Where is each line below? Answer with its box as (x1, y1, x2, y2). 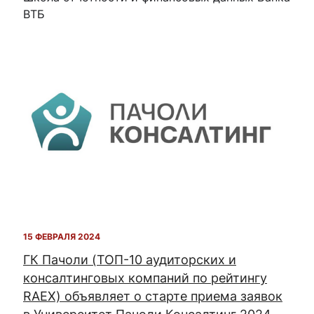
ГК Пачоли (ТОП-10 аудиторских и (23, 252, 236, 267)
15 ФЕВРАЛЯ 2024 (23, 231, 100, 242)
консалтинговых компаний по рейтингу (23, 270, 267, 285)
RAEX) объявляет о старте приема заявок (23, 288, 282, 303)
